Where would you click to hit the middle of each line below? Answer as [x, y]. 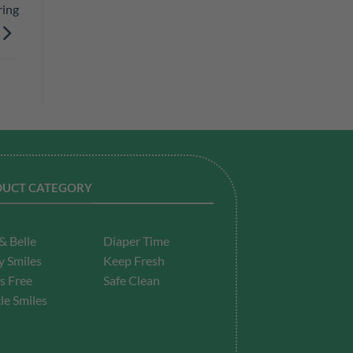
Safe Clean [132, 281]
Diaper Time [136, 241]
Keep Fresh [134, 261]
